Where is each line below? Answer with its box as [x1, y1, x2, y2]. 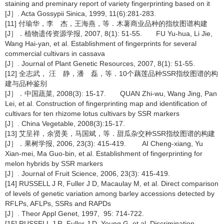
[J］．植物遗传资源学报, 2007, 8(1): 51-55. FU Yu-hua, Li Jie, [5, 29, 212, 37]
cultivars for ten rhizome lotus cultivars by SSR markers [5, 109, 179, 117]
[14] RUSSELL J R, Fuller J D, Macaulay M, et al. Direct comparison [5, 179, 218, 187]
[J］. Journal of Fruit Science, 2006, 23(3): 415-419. [5, 169, 170, 177]
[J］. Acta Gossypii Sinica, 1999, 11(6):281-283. [5, 9, 156, 17]
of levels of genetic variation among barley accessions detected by [5, 189, 214, 197]
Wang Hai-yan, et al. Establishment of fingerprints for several [5, 39, 196, 47]
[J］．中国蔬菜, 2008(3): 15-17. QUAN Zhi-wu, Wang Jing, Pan [5, 89, 217, 97]
